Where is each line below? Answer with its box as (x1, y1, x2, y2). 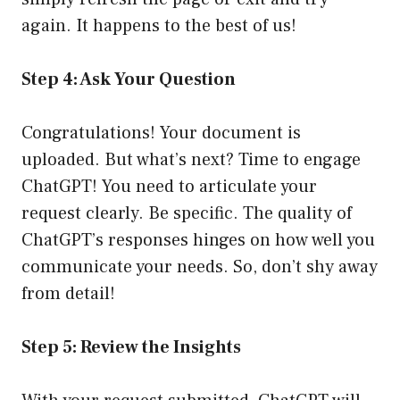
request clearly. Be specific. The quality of (21, 202, 352, 226)
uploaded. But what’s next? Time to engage (21, 148, 361, 172)
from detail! (21, 282, 115, 306)
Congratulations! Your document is (21, 121, 301, 146)
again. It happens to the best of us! (21, 14, 296, 38)
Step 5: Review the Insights (21, 336, 241, 360)
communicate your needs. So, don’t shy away (21, 255, 378, 279)
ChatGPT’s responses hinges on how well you (21, 229, 375, 253)
